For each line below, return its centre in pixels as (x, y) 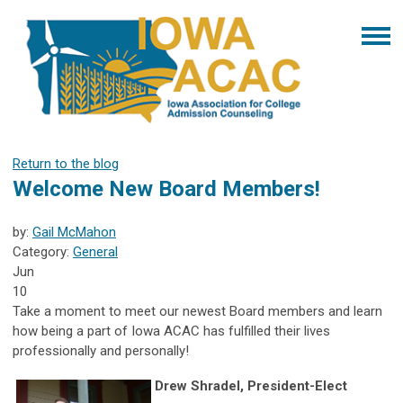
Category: (43, 251)
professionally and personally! (101, 350)
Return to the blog (66, 163)
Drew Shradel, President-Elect (251, 385)
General (95, 251)
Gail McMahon (74, 232)
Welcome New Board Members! (166, 188)
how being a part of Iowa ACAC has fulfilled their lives (171, 331)
